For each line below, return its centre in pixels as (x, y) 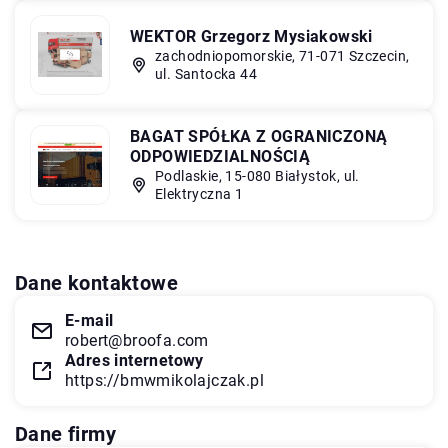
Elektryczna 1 (199, 193)
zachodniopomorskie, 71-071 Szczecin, (282, 55)
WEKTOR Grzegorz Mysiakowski (251, 36)
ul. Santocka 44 (206, 73)
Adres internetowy (134, 360)
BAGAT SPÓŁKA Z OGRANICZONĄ (259, 136)
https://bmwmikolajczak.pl (164, 380)
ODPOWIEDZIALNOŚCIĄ (220, 156)
